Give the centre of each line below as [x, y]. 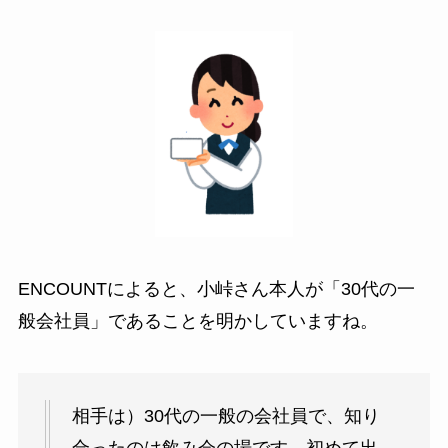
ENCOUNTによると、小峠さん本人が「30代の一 [216, 289]
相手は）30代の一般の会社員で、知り [225, 415]
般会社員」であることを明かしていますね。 [197, 321]
